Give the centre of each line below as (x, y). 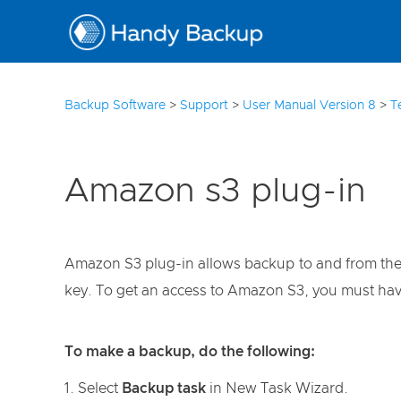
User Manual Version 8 (309, 106)
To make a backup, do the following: (190, 352)
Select (100, 388)
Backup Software (115, 106)
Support (204, 106)
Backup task (164, 388)
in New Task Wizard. (277, 388)
